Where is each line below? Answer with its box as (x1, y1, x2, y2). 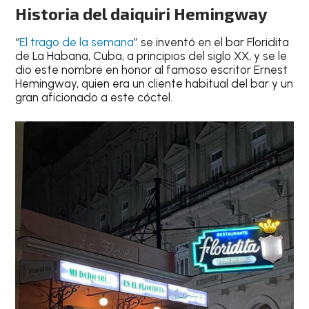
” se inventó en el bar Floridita (134, 34, 290, 49)
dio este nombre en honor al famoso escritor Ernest (15, 62, 288, 77)
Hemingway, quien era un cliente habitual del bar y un (15, 76, 294, 90)
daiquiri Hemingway (110, 3, 268, 23)
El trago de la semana (19, 34, 134, 49)
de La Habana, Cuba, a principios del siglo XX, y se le (15, 48, 288, 63)
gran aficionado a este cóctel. (15, 90, 173, 104)
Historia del (15, 3, 111, 23)
